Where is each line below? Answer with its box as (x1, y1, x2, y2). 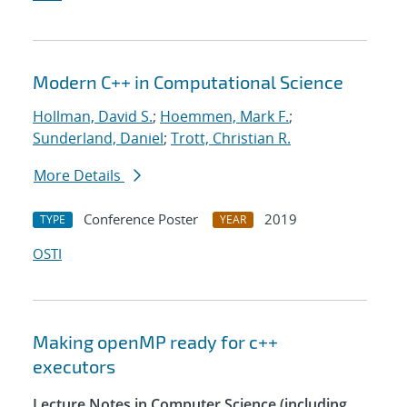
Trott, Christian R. (171, 128, 291, 149)
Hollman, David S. (33, 106, 153, 127)
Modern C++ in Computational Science (33, 71, 343, 94)
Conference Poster (84, 210, 198, 229)
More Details (34, 165, 124, 186)
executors (33, 355, 115, 378)
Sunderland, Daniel (33, 128, 164, 149)
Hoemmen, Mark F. (160, 106, 289, 127)
